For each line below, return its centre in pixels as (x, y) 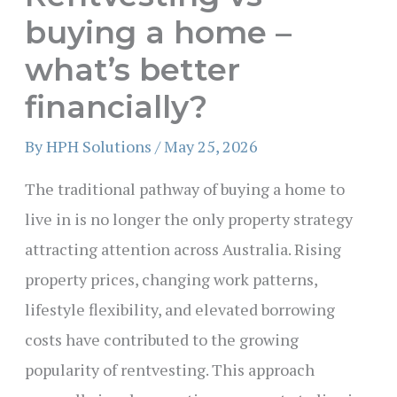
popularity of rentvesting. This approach (169, 369)
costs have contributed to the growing (161, 339)
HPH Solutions (100, 146)
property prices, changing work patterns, (171, 279)
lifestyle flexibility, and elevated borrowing (179, 309)
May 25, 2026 (210, 146)
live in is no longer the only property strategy (188, 218)
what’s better (132, 69)
